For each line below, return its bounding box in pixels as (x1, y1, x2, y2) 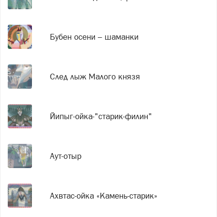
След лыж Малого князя (50, 71, 140, 81)
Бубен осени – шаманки (50, 31, 139, 42)
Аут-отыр (50, 151, 82, 161)
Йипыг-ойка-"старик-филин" (50, 111, 153, 121)
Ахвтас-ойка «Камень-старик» (50, 190, 158, 201)
